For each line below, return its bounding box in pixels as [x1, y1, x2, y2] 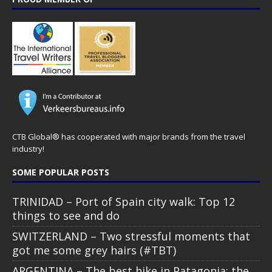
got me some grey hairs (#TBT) [12, 243, 176, 258]
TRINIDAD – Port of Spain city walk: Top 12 [12, 194, 235, 209]
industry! [12, 143, 44, 155]
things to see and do [12, 208, 120, 223]
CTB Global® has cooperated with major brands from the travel [12, 131, 245, 143]
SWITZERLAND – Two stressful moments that [12, 229, 250, 244]
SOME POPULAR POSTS [12, 166, 109, 178]
